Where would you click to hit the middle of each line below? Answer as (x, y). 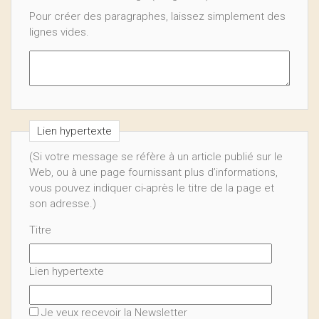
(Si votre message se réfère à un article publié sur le (156, 157)
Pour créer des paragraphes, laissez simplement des (157, 16)
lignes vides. (59, 32)
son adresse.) (63, 204)
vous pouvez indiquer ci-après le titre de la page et (152, 188)
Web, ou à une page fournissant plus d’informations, (153, 172)
